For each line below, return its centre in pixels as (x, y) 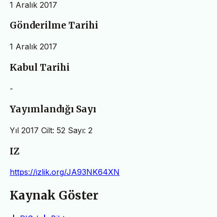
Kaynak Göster (54, 196)
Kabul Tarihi (40, 67)
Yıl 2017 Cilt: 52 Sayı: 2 (51, 130)
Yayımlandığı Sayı (53, 109)
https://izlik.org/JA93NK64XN (65, 172)
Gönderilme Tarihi (54, 26)
